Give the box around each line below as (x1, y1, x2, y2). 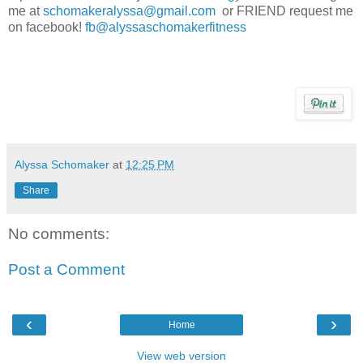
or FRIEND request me (216, 4, 353, 19)
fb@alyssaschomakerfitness (85, 20, 246, 35)
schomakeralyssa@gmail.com (43, 4, 216, 19)
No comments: (8, 225, 109, 243)
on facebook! (8, 20, 85, 35)
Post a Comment (8, 260, 125, 278)
